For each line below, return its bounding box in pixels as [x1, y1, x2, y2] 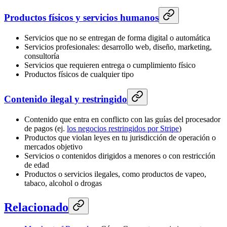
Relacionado [4, 201, 68, 214]
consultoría [24, 52, 59, 61]
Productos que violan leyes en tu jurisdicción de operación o [24, 133, 216, 142]
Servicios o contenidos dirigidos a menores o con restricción [24, 151, 215, 160]
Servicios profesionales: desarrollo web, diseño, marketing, [24, 43, 212, 52]
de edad [24, 160, 49, 169]
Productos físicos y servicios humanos [4, 12, 159, 23]
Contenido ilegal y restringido [4, 93, 127, 104]
